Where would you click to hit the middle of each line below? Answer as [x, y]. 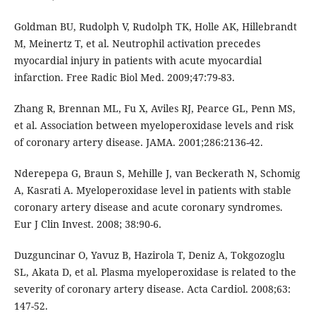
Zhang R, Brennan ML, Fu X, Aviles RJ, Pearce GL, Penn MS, [154, 109]
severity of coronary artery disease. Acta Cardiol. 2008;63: [152, 289]
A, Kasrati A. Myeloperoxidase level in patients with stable [152, 190]
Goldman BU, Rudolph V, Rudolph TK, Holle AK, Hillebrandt [155, 27]
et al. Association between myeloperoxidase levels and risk [153, 126]
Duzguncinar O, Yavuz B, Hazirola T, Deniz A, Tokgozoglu [149, 255]
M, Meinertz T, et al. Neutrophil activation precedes [137, 44]
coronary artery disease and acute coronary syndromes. [148, 207]
